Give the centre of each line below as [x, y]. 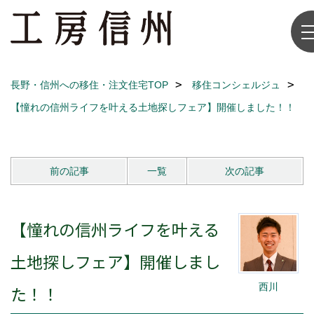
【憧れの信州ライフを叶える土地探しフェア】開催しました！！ [153, 107]
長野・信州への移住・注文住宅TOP [89, 85]
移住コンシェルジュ [236, 85]
